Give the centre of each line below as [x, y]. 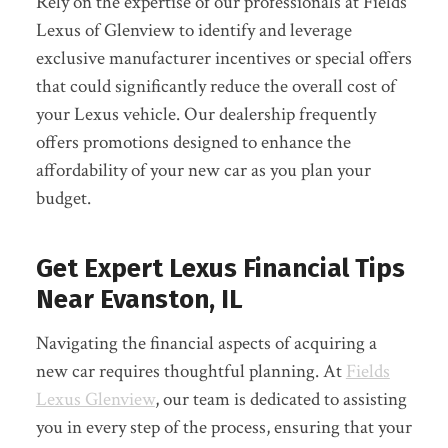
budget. [63, 198]
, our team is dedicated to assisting [280, 399]
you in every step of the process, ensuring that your [223, 427]
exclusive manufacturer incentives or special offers [223, 58]
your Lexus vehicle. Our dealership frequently [205, 114]
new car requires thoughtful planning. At [190, 371]
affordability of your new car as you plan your [203, 170]
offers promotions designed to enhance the [193, 142]
